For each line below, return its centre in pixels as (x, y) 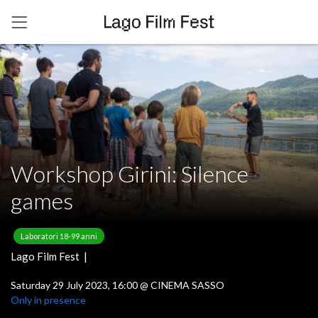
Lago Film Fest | (51, 256)
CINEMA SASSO (187, 285)
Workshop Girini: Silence (130, 174)
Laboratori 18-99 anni (59, 236)
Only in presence (48, 300)
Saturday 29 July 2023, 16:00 (75, 285)
